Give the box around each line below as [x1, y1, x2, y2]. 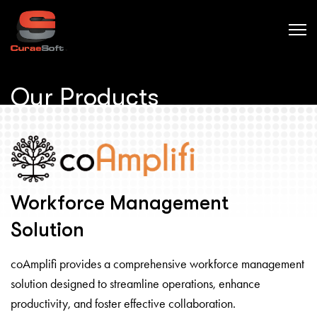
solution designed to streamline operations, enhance [11, 275, 260, 292]
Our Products [11, 82, 159, 112]
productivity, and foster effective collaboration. [11, 295, 236, 311]
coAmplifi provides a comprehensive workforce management [11, 255, 304, 272]
